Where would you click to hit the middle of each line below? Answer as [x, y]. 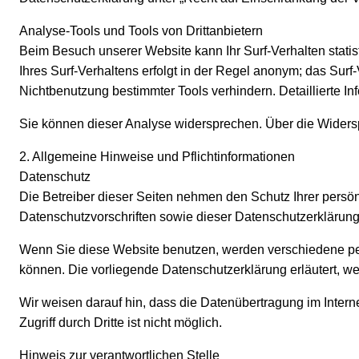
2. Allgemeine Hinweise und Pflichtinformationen [157, 157]
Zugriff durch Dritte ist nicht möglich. [121, 323]
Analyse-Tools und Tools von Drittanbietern [141, 31]
